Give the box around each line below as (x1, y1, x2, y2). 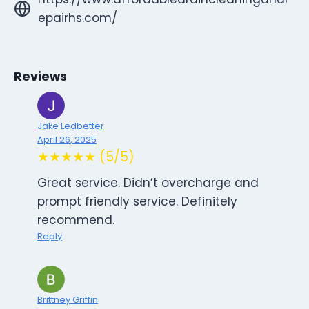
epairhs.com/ (38, 9, 117, 26)
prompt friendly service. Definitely (37, 193, 237, 210)
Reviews (14, 68, 67, 86)
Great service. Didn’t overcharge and (37, 175, 259, 192)
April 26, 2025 (37, 134, 97, 146)
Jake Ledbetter (37, 120, 104, 132)
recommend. (37, 212, 114, 229)
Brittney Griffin (37, 294, 98, 306)
